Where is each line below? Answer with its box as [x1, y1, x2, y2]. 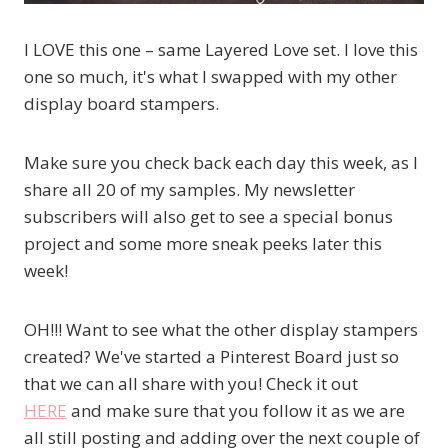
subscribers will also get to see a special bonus [24, 204, 393, 228]
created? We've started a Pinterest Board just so [24, 344, 399, 368]
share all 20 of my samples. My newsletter [24, 177, 355, 201]
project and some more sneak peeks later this [24, 231, 382, 255]
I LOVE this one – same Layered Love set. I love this [24, 37, 418, 61]
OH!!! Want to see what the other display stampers [24, 317, 418, 341]
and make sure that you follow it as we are [67, 398, 405, 422]
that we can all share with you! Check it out [24, 371, 358, 395]
